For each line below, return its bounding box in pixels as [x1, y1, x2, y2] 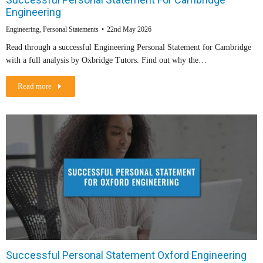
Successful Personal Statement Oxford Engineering [6, 249, 247, 262]
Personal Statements [43, 25, 99, 34]
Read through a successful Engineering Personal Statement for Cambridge [6, 43, 251, 52]
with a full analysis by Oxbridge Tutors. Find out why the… [6, 56, 207, 65]
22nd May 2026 [107, 25, 151, 34]
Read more [18, 82, 52, 91]
